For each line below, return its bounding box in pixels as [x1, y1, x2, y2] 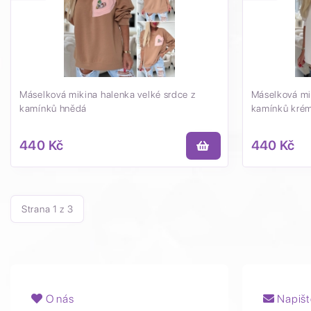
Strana [22, 203, 53, 215]
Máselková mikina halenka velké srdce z [19, 89, 196, 100]
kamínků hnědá [19, 103, 87, 114]
